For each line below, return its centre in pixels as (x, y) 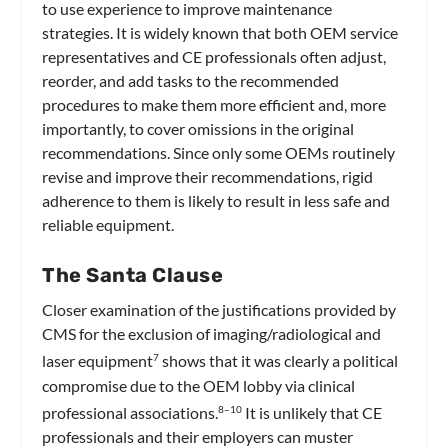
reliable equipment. (108, 224)
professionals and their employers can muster (198, 436)
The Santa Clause (133, 275)
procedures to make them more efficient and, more (214, 104)
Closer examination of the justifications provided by (219, 310)
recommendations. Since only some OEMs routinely (219, 152)
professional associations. (130, 412)
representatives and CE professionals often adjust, (214, 56)
